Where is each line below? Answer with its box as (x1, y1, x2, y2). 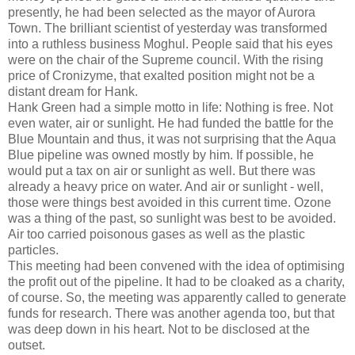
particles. (8, 242, 62, 257)
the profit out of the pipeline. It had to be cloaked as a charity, (8, 274, 345, 288)
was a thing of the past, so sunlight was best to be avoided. (8, 211, 336, 225)
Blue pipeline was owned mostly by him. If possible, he (8, 147, 314, 162)
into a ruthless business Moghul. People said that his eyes (8, 36, 333, 51)
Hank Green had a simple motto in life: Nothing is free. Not (8, 100, 333, 114)
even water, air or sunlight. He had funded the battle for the (8, 116, 334, 130)
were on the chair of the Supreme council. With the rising (8, 52, 323, 67)
